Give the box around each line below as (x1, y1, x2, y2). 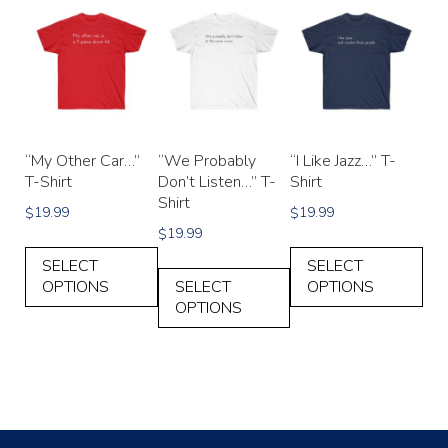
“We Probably (157, 150, 256, 173)
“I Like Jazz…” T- (290, 150, 397, 173)
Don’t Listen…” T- (157, 171, 276, 194)
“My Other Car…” (25, 150, 140, 173)
